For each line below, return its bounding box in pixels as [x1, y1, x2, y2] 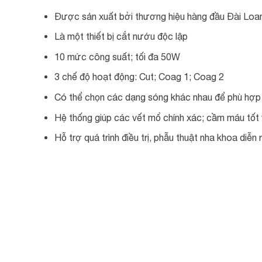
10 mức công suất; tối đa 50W [54, 51, 180, 62]
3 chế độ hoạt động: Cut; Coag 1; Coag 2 [54, 71, 224, 82]
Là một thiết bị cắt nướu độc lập [54, 31, 188, 42]
